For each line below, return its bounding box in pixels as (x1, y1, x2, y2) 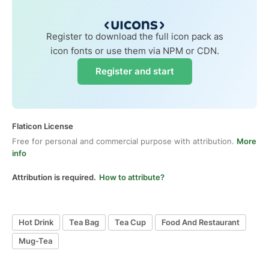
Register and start (95, 65, 174, 77)
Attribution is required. (12, 172, 96, 182)
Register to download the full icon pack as (46, 30, 223, 42)
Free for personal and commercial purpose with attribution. (12, 136, 237, 146)
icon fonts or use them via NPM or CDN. (50, 44, 219, 56)
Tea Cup (115, 217, 146, 228)
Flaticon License (12, 121, 73, 131)
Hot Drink (19, 217, 53, 228)
